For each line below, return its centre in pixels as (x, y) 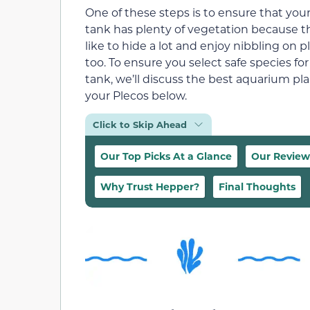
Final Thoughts (257, 187)
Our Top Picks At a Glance (166, 156)
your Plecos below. (136, 95)
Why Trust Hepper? (150, 187)
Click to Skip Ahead (140, 125)
